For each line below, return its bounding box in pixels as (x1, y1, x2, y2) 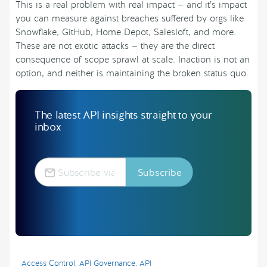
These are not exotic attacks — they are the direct (15, 40, 215, 52)
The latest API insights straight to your (35, 108, 212, 123)
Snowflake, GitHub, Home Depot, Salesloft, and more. (15, 26, 236, 39)
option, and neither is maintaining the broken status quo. (15, 67, 249, 80)
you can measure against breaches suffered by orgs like (15, 13, 244, 25)
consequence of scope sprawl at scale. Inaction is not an (15, 54, 250, 66)
